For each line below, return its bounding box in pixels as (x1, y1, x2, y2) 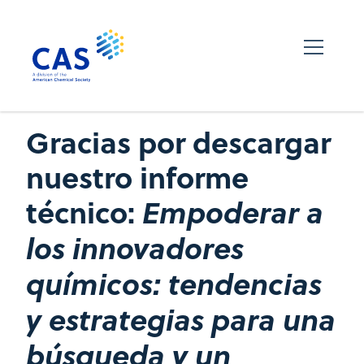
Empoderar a (142, 190, 323, 233)
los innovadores (26, 226, 244, 269)
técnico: (26, 189, 142, 233)
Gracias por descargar (26, 119, 331, 163)
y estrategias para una (26, 297, 336, 340)
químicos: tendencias (26, 262, 322, 305)
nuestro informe (26, 154, 249, 198)
